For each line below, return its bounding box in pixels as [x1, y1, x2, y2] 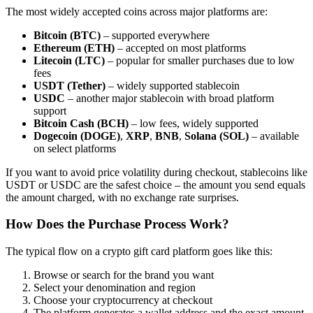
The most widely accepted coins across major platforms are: [6, 5, 268, 17]
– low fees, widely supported [129, 117, 259, 129]
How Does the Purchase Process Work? [6, 217, 229, 232]
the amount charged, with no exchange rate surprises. [6, 191, 239, 203]
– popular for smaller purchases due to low [105, 54, 295, 66]
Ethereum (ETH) [34, 41, 115, 54]
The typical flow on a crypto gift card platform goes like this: [6, 245, 272, 258]
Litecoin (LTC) [34, 54, 105, 66]
